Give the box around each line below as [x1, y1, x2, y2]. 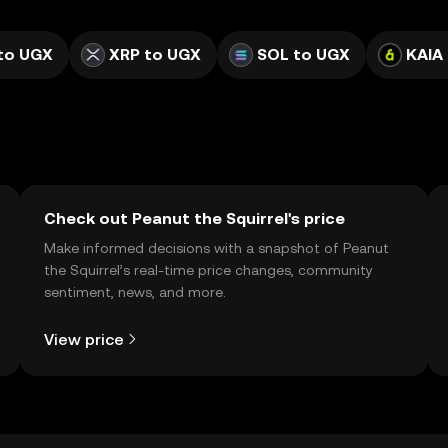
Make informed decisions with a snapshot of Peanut [44, 240, 389, 256]
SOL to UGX [257, 45, 350, 64]
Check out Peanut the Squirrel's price [44, 209, 345, 228]
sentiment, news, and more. [44, 284, 226, 300]
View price [44, 329, 124, 349]
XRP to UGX [109, 45, 201, 64]
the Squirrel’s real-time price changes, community [44, 262, 373, 278]
